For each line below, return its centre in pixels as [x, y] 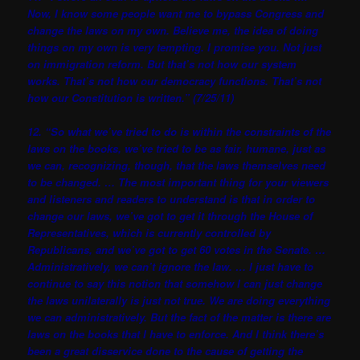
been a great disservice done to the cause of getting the [166, 350]
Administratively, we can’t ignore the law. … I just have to [171, 266]
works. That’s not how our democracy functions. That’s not [175, 80]
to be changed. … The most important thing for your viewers [178, 182]
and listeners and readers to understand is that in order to [172, 198]
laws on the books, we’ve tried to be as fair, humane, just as [177, 148]
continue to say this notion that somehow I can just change [175, 283]
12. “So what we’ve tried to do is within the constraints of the [180, 131]
